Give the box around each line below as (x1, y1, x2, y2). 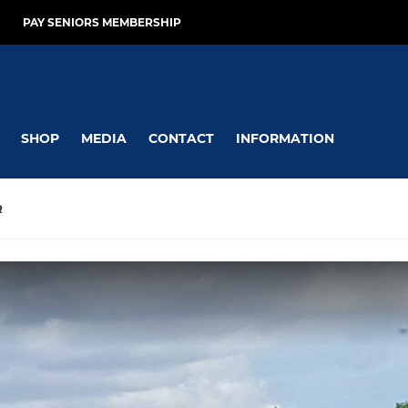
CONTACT (148, 129, 214, 147)
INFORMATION (236, 129, 334, 147)
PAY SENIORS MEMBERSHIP (23, 15, 181, 29)
